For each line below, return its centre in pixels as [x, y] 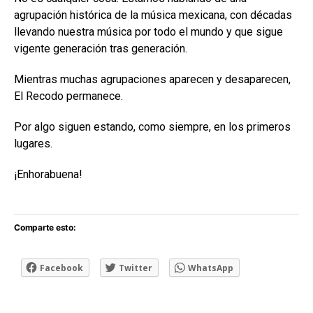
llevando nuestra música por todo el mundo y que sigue [148, 31]
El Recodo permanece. [68, 96]
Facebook [61, 268]
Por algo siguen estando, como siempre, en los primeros [152, 126]
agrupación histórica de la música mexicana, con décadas [153, 15]
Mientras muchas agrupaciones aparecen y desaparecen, [152, 79]
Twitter [136, 268]
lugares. [33, 143]
